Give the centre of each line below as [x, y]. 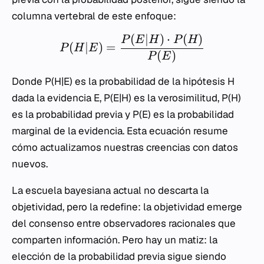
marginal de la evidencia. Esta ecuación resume [120, 131]
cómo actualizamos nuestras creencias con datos [125, 147]
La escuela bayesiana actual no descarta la [110, 190]
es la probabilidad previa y [72, 114]
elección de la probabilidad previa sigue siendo [119, 256]
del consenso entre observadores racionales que [124, 223]
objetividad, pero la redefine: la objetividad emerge [127, 207]
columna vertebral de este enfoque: [94, 16]
